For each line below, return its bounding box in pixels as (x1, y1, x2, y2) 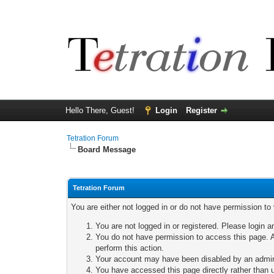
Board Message (78, 145, 136, 154)
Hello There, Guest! (65, 106, 137, 115)
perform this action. (95, 243, 165, 253)
